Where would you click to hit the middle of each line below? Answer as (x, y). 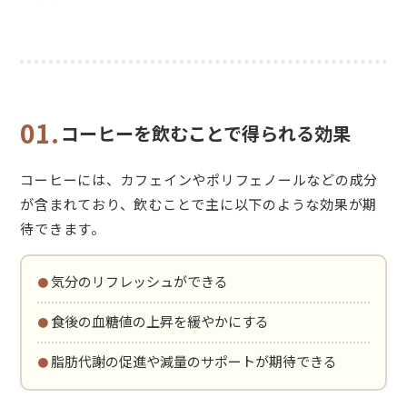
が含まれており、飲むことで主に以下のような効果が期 (199, 204)
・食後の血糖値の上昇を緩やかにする (153, 322)
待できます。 (63, 229)
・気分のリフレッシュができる (132, 282)
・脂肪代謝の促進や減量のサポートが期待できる (187, 362)
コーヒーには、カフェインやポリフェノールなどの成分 (199, 180)
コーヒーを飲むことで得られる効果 (206, 134)
